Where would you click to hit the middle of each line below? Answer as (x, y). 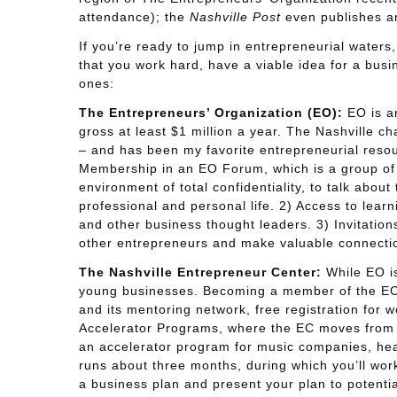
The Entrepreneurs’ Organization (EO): (210, 113)
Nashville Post (235, 17)
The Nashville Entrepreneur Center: (200, 272)
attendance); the (134, 17)
